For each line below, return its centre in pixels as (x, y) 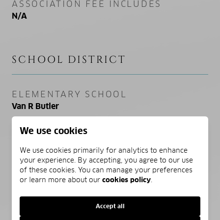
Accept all (110, 206)
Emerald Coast (39, 144)
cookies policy (126, 180)
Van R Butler (35, 106)
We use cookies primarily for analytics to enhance (104, 150)
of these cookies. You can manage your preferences (106, 170)
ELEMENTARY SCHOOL (69, 94)
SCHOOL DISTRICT (69, 60)
